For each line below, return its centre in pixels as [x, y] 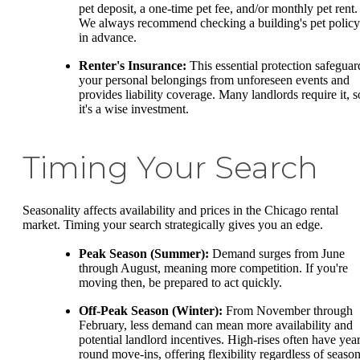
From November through [288, 311]
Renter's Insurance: [133, 66]
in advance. [108, 37]
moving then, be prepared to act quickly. [180, 282]
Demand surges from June [277, 253]
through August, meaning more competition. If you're [213, 268]
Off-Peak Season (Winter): [151, 311]
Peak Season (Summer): [144, 253]
